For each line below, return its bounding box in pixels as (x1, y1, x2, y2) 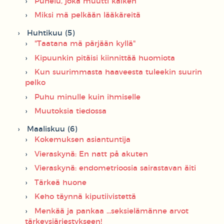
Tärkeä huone (34, 178, 86, 186)
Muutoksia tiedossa (34, 107, 106, 115)
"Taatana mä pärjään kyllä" (34, 40, 135, 48)
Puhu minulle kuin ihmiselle (34, 93, 140, 101)
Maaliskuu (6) (27, 125, 77, 133)
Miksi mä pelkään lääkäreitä (34, 11, 140, 19)
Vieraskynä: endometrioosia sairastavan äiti (34, 164, 196, 172)
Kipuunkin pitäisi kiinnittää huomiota (34, 54, 175, 62)
